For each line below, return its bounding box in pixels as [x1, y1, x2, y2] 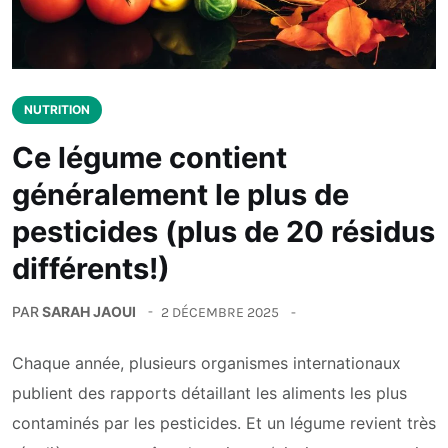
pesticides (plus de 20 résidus [12, 214, 435, 250]
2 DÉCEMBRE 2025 [161, 303, 279, 321]
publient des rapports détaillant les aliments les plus [12, 383, 407, 404]
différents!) [12, 251, 170, 287]
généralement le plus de [12, 177, 349, 213]
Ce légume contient [12, 140, 287, 176]
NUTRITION [24, 102, 90, 118]
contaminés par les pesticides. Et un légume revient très [12, 413, 436, 434]
